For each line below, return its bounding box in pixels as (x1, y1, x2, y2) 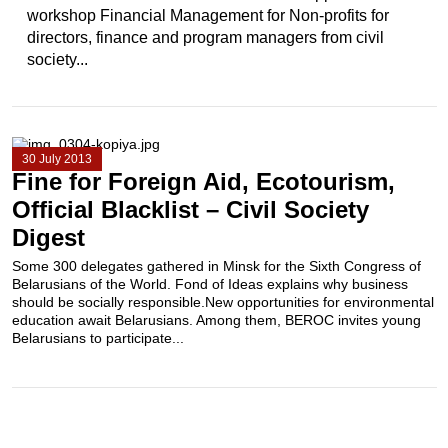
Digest (11, 224, 85, 251)
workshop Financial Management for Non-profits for (26, 7, 389, 24)
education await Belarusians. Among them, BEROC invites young (11, 312, 421, 328)
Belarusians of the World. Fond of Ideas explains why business (11, 276, 408, 292)
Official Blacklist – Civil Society (11, 196, 369, 223)
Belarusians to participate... (11, 330, 184, 346)
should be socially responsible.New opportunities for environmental (11, 294, 434, 310)
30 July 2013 (21, 152, 92, 166)
